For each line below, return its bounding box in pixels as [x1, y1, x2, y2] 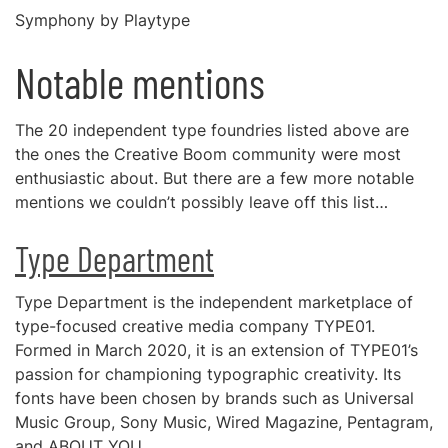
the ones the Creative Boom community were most [15, 144, 401, 164]
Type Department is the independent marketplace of [15, 292, 413, 312]
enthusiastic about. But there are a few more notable [15, 168, 414, 188]
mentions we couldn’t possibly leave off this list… [15, 192, 388, 212]
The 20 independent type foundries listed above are [15, 120, 409, 140]
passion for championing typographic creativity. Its [15, 364, 401, 384]
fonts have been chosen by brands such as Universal [15, 388, 414, 408]
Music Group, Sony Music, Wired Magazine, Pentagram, [15, 412, 433, 432]
